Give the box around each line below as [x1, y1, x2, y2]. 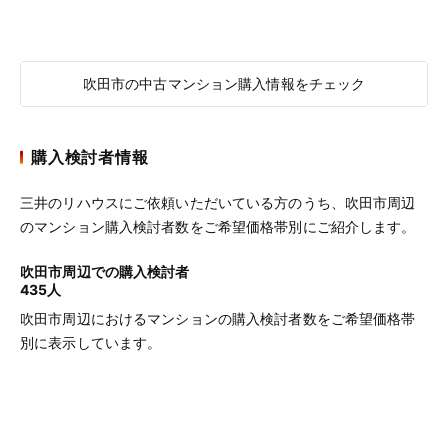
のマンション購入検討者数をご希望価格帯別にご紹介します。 [20, 218, 416, 235]
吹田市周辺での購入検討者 [20, 263, 190, 280]
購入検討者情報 [31, 147, 149, 167]
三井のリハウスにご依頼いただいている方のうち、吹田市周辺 [20, 194, 416, 211]
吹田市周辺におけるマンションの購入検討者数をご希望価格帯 [20, 310, 416, 327]
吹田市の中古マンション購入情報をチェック [82, 75, 366, 92]
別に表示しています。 [20, 334, 162, 351]
